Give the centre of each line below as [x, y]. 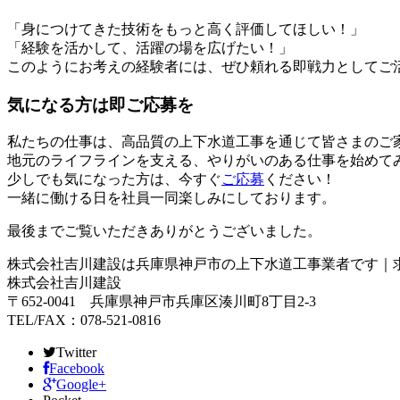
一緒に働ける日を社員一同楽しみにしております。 [171, 198]
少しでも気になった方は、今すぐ [114, 179]
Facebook [77, 369]
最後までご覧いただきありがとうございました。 [164, 231]
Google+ [81, 385]
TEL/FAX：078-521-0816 [84, 321]
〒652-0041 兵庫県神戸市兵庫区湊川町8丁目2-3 [162, 302]
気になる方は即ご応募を [100, 104]
